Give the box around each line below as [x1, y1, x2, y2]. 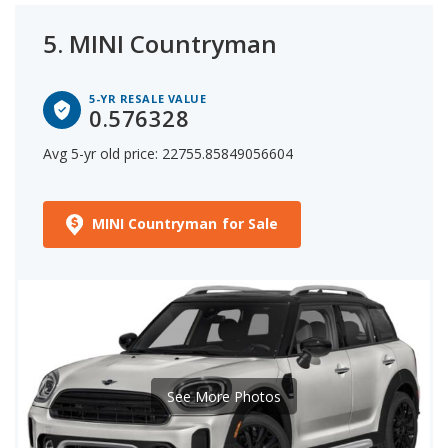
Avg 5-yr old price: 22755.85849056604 [43, 143, 293, 163]
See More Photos [167, 386, 281, 406]
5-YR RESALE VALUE [89, 90, 207, 106]
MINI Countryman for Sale [91, 213, 279, 233]
